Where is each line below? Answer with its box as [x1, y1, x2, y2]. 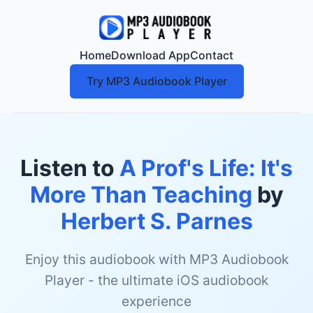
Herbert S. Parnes [60, 208, 253, 235]
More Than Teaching [29, 181, 252, 208]
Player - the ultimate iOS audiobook [45, 272, 268, 289]
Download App [111, 48, 190, 62]
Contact [190, 48, 233, 62]
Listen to [20, 154, 119, 182]
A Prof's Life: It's [119, 154, 293, 182]
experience [122, 293, 191, 310]
